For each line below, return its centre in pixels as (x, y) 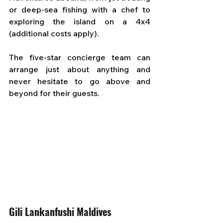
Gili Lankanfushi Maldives (60, 211)
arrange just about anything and (80, 69)
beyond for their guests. (54, 93)
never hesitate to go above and (80, 81)
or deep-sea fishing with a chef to (80, 10)
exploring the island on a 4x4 (80, 22)
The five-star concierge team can (80, 57)
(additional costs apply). (55, 34)
